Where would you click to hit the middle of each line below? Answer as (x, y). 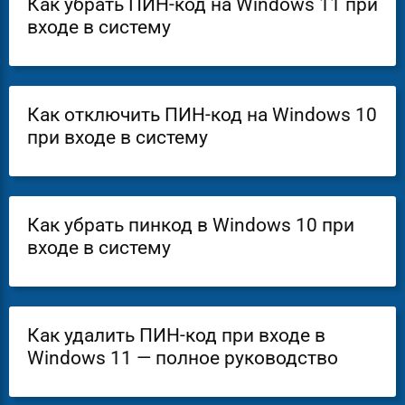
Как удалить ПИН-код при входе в (176, 335)
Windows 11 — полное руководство (183, 358)
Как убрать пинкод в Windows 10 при (191, 225)
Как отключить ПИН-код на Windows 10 (202, 114)
